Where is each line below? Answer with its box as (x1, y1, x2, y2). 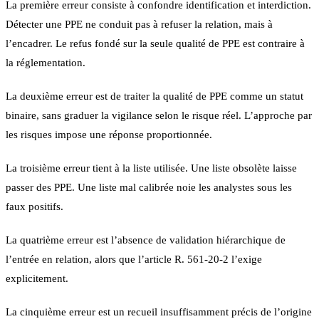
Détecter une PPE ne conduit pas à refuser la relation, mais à (6, 18, 273, 30)
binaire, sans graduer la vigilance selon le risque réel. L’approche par (6, 109, 312, 121)
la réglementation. (6, 56, 85, 68)
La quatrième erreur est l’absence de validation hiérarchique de (6, 234, 286, 246)
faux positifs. (6, 200, 63, 212)
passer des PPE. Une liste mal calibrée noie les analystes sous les (6, 181, 292, 193)
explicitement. (6, 272, 68, 284)
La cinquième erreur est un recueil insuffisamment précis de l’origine (6, 305, 312, 318)
